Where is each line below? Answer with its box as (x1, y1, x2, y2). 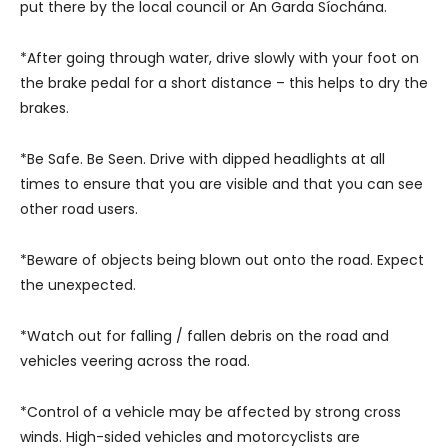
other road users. (20, 198, 138, 219)
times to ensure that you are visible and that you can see (20, 173, 423, 194)
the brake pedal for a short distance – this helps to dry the (20, 72, 428, 93)
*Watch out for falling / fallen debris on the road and (20, 325, 389, 346)
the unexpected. (20, 274, 136, 295)
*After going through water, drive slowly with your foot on (20, 47, 419, 68)
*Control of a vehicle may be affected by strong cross (20, 401, 401, 422)
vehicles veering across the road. (20, 350, 250, 371)
